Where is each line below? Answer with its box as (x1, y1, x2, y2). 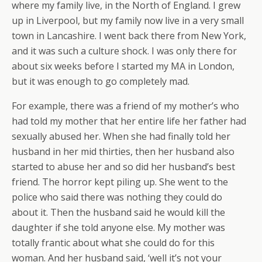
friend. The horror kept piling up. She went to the (12, 175, 228, 189)
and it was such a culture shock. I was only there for (12, 44, 237, 58)
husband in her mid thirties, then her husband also (12, 145, 235, 158)
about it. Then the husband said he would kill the (12, 206, 225, 219)
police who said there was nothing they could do (12, 191, 222, 204)
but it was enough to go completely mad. (12, 75, 189, 88)
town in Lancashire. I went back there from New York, (12, 29, 246, 43)
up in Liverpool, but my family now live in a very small (12, 14, 244, 27)
